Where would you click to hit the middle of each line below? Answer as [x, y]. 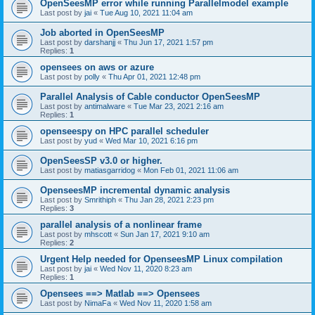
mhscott [98, 234]
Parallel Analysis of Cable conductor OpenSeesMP [150, 96]
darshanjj [100, 42]
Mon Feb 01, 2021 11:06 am [191, 170]
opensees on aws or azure [97, 67]
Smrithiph [100, 199]
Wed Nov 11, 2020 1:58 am [166, 303]
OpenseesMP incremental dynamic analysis [135, 190]
